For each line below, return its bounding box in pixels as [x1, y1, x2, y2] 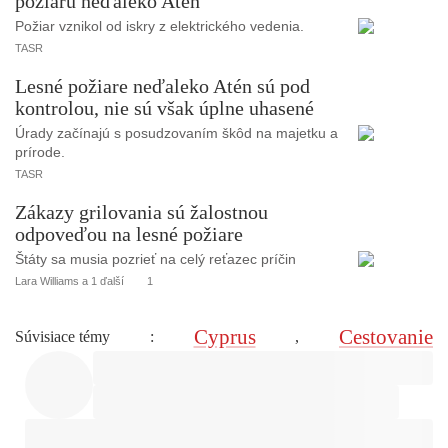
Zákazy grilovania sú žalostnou [15, 200, 268, 223]
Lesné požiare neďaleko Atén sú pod [15, 74, 310, 97]
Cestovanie [339, 324, 433, 349]
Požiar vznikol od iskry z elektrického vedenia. [15, 17, 304, 34]
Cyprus [193, 324, 256, 349]
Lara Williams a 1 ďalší [15, 274, 124, 287]
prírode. [15, 143, 65, 160]
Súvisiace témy [15, 328, 110, 346]
